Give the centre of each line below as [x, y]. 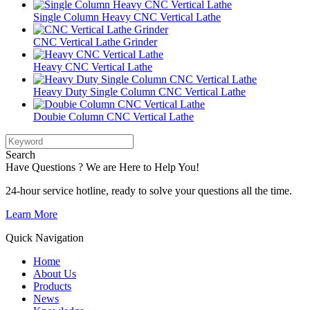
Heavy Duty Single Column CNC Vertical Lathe [139, 91]
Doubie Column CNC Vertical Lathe [113, 116]
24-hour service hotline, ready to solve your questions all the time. [149, 190]
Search [20, 154]
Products [52, 286]
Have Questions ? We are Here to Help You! [102, 167]
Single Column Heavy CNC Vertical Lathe [127, 17]
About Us [55, 273]
